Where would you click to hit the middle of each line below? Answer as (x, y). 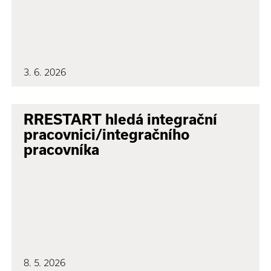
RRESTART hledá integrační (121, 120)
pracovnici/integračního (107, 135)
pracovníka (62, 150)
